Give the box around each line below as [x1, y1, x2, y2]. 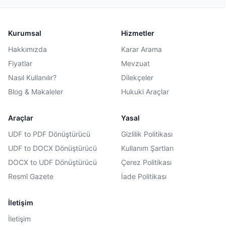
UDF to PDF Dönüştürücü [8, 130, 90, 138]
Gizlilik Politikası [121, 130, 173, 138]
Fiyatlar [8, 59, 32, 68]
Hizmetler [121, 29, 154, 37]
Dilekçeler [121, 73, 153, 82]
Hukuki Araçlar [121, 87, 169, 96]
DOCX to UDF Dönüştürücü [8, 158, 97, 166]
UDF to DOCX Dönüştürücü [8, 144, 97, 152]
